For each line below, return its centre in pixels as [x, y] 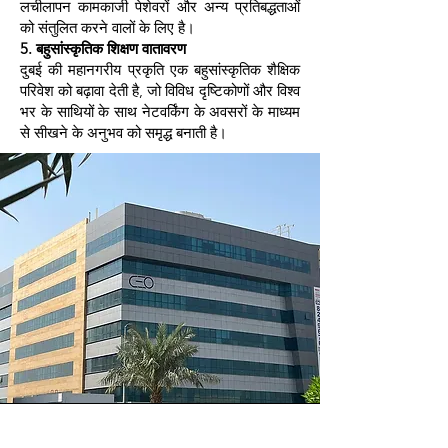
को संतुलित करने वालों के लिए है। [107, 27]
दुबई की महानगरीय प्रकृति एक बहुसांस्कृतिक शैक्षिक [160, 69]
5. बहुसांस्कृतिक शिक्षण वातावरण [103, 48]
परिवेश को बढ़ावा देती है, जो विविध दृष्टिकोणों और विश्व [160, 90]
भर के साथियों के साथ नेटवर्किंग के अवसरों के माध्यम [160, 111]
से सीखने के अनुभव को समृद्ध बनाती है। [123, 132]
